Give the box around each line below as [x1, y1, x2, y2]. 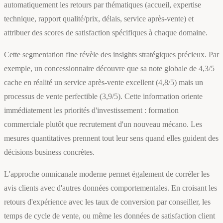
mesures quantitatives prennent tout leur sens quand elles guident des [4, 134, 219, 143]
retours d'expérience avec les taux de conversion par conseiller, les [4, 198, 211, 207]
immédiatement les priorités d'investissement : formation [4, 106, 179, 115]
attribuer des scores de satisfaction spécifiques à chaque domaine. [4, 28, 208, 37]
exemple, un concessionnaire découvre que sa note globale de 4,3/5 [4, 64, 215, 73]
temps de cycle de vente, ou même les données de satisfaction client [4, 212, 215, 221]
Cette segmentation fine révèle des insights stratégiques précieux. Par [4, 50, 219, 59]
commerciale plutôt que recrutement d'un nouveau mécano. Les [4, 120, 202, 129]
